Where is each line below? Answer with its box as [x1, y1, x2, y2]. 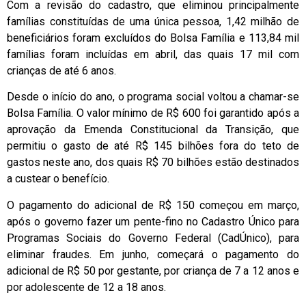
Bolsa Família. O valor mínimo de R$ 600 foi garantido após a [7, 107, 299, 120]
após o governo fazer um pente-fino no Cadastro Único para [7, 214, 299, 228]
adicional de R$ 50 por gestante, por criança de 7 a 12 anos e [7, 264, 299, 277]
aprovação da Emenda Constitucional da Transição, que [7, 123, 299, 137]
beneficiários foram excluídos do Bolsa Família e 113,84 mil [7, 31, 299, 44]
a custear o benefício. [7, 172, 109, 186]
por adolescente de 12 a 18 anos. [7, 280, 166, 294]
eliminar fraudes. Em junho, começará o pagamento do [7, 247, 299, 261]
